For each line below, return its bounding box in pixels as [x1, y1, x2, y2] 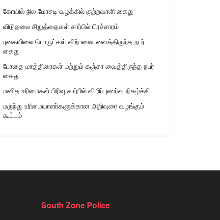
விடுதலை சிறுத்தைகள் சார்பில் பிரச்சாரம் [3, 21, 119, 31]
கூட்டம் [3, 110, 22, 120]
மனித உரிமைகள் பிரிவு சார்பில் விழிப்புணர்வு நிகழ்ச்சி [3, 85, 150, 95]
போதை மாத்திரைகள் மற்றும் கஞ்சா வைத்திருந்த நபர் [3, 60, 154, 71]
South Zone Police [41, 199, 110, 211]
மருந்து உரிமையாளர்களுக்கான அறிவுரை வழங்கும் [3, 100, 144, 110]
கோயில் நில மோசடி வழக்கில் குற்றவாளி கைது [3, 5, 134, 16]
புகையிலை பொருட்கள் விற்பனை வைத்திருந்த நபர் [3, 36, 145, 46]
